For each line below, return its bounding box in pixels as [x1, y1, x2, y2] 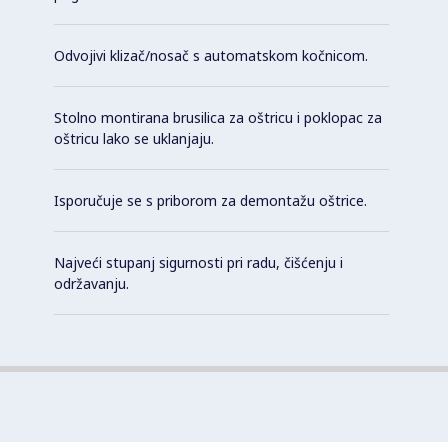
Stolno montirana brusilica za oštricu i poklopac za [54, 107, 382, 127]
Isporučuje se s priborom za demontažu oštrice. [54, 190, 367, 210]
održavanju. [54, 273, 129, 293]
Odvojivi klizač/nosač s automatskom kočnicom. [54, 45, 368, 65]
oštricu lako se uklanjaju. [54, 128, 214, 148]
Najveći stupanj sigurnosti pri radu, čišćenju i [54, 252, 343, 272]
